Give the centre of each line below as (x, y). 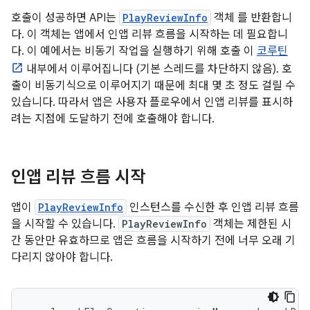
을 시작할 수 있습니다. (65, 224)
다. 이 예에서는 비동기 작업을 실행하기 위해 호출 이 (134, 51)
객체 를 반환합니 (252, 18)
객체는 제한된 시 (251, 224)
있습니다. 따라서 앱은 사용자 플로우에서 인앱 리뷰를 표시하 (152, 102)
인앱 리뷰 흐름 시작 (78, 177)
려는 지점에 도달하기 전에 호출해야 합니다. (113, 119)
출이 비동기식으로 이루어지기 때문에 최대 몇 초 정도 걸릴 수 (153, 86)
